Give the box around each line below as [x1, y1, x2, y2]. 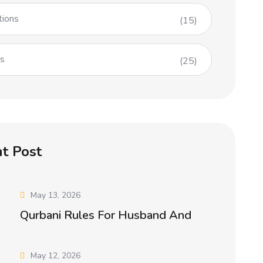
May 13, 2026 [31, 190, 81, 201]
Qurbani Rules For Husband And [20, 207, 192, 224]
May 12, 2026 [31, 250, 81, 262]
